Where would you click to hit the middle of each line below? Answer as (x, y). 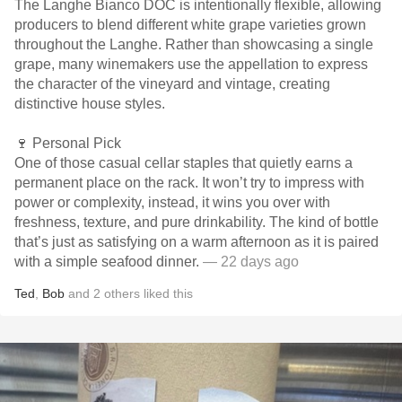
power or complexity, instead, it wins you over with (172, 202)
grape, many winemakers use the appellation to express (191, 64)
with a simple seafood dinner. (107, 262)
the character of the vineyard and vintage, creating (172, 84)
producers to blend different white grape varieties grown (190, 25)
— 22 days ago (249, 262)
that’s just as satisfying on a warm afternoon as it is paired (197, 242)
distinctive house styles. (92, 104)
